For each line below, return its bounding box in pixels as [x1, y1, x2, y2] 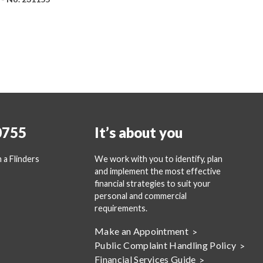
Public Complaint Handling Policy [95, 240, 237, 251]
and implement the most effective [95, 166, 221, 176]
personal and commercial [95, 191, 187, 201]
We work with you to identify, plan [95, 154, 222, 164]
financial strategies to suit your [95, 178, 211, 188]
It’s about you [95, 124, 183, 141]
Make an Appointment [95, 225, 189, 237]
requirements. [95, 203, 147, 213]
